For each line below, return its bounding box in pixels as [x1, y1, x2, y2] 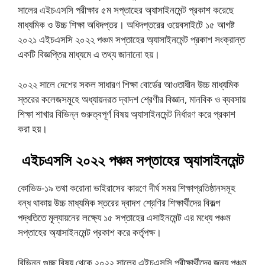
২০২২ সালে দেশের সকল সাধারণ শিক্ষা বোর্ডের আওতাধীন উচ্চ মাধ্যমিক [18, 77, 239, 91]
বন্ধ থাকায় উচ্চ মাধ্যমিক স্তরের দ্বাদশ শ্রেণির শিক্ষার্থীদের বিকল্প [18, 196, 220, 209]
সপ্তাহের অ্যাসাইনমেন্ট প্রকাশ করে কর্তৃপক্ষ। [18, 225, 161, 239]
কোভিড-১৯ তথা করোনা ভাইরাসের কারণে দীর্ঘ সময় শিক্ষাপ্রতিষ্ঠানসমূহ [18, 181, 235, 195]
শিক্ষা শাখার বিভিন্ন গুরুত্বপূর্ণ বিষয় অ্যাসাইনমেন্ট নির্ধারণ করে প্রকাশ [18, 106, 235, 121]
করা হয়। [18, 121, 47, 135]
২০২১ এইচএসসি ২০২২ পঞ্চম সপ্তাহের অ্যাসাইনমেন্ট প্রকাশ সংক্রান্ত [18, 33, 245, 46]
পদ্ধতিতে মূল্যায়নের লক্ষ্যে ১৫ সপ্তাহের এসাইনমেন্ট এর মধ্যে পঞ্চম [18, 211, 231, 224]
